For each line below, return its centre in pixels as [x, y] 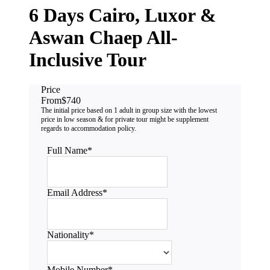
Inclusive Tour [88, 60]
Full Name [67, 150]
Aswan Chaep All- [103, 38]
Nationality [68, 234]
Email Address [75, 192]
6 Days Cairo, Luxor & [123, 15]
